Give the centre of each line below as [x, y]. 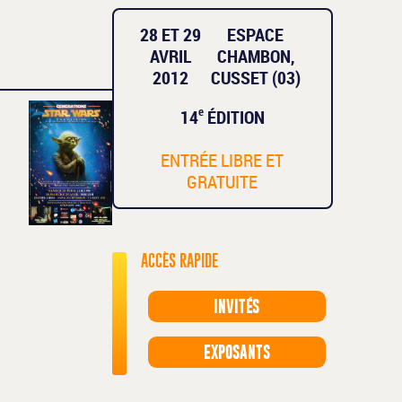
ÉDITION [234, 118]
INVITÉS [237, 307]
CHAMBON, [255, 57]
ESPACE [256, 35]
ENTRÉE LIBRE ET [223, 161]
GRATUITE [223, 182]
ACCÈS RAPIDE [179, 261]
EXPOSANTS [236, 353]
